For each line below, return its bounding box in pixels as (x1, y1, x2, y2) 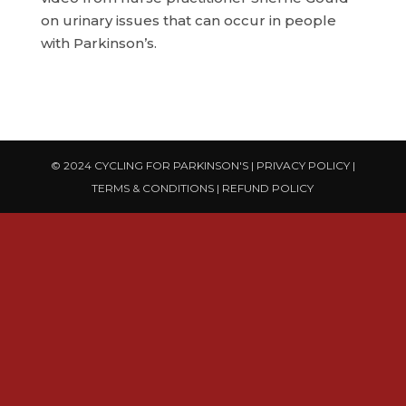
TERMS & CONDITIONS (92, 181, 215, 195)
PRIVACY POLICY (256, 159, 350, 172)
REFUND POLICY (222, 181, 314, 195)
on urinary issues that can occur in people (40, 12, 336, 29)
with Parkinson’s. (40, 34, 157, 52)
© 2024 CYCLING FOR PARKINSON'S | (50, 159, 256, 172)
